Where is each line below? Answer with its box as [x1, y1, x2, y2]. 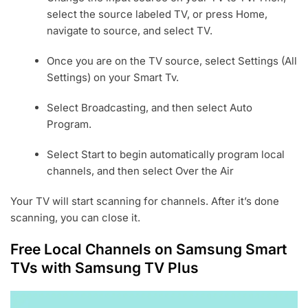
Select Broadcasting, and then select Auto [47, 101, 253, 115]
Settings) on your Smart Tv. [47, 71, 179, 85]
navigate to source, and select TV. [47, 24, 213, 38]
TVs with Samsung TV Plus [10, 259, 199, 277]
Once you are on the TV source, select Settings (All [47, 54, 298, 68]
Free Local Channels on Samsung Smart [10, 241, 287, 258]
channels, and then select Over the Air [47, 164, 234, 178]
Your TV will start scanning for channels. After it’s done [10, 195, 279, 208]
